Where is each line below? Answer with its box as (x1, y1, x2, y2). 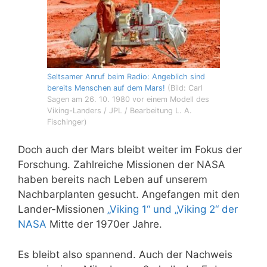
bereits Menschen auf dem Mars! (47, 83, 165, 92)
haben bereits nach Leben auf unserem (18, 173, 207, 186)
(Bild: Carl (167, 83, 203, 92)
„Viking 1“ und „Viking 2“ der (107, 203, 238, 216)
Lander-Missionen (18, 203, 107, 216)
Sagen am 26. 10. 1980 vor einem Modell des (47, 94, 209, 104)
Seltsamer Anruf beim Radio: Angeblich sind (47, 72, 205, 81)
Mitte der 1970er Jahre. (49, 218, 162, 231)
